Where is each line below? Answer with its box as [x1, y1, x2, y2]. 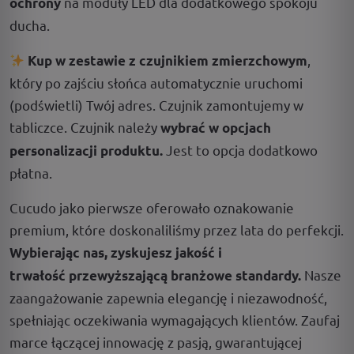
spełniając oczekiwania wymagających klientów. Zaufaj [9, 311, 340, 328]
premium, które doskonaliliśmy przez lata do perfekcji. [9, 221, 344, 238]
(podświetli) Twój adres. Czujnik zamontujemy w [9, 96, 303, 113]
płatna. [9, 164, 52, 181]
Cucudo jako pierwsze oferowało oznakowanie [9, 199, 294, 216]
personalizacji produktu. [9, 142, 163, 159]
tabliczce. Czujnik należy [9, 119, 160, 135]
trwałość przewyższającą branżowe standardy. [9, 267, 301, 284]
